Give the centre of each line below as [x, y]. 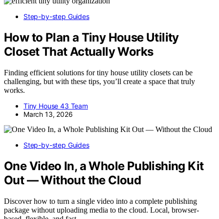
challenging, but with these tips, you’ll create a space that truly [99, 81]
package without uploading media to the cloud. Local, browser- [101, 210]
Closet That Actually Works [79, 52]
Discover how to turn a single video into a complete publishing [100, 201]
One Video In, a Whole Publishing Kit [104, 166]
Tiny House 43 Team [56, 106]
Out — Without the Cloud [73, 180]
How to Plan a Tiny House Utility [91, 38]
